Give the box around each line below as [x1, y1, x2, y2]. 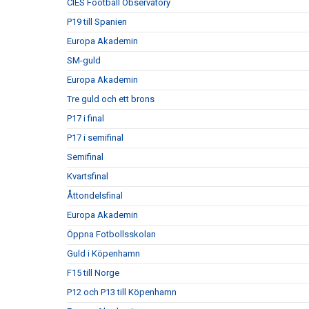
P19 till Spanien [67, 16, 127, 27]
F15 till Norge [67, 267, 119, 278]
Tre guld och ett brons [67, 93, 154, 104]
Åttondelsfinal [67, 190, 123, 201]
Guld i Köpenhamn [67, 248, 140, 259]
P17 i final [67, 112, 104, 123]
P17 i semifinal [67, 132, 123, 143]
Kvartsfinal [67, 170, 108, 181]
